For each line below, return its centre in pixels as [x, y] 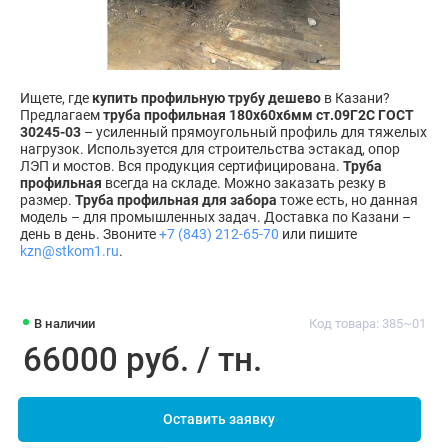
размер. [47, 200]
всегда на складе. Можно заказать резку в [244, 183]
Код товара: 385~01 [367, 324]
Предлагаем [61, 115]
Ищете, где [56, 98]
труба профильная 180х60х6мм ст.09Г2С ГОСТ [258, 115]
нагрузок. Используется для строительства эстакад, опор [210, 149]
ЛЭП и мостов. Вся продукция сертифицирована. [181, 166]
